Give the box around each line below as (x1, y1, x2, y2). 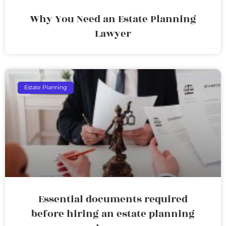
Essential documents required (38, 191, 188, 207)
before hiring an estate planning (31, 206, 195, 221)
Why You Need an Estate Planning (30, 11, 196, 27)
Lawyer (95, 26, 131, 41)
